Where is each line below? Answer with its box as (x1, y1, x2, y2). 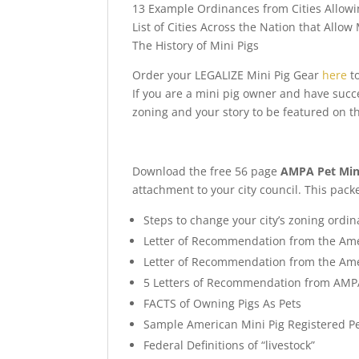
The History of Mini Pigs (132, 37, 260, 53)
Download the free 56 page (132, 163, 281, 179)
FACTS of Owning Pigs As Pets (143, 295, 302, 311)
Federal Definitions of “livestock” (143, 337, 316, 353)
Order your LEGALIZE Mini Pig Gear (132, 67, 323, 83)
